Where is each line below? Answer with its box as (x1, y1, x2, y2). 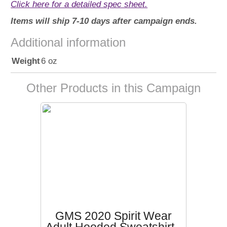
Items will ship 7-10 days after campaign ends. (11, 16, 198, 26)
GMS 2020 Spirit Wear (55, 210, 172, 223)
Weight (12, 56, 41, 66)
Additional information (11, 35, 126, 50)
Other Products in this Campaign (26, 81, 201, 95)
